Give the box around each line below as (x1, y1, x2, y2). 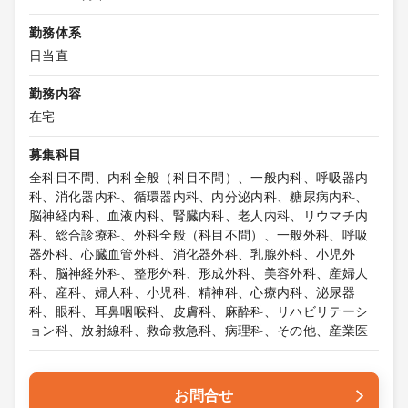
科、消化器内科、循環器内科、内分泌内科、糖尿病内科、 (29, 189, 369, 204)
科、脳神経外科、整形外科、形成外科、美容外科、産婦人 (29, 266, 369, 280)
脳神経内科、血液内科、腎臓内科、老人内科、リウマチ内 (29, 209, 369, 223)
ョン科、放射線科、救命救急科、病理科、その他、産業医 (29, 323, 369, 338)
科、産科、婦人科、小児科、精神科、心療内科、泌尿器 (29, 285, 356, 300)
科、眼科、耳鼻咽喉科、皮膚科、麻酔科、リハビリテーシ (29, 304, 369, 319)
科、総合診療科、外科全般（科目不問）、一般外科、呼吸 (29, 228, 369, 242)
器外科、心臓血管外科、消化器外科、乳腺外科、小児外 (29, 247, 356, 261)
